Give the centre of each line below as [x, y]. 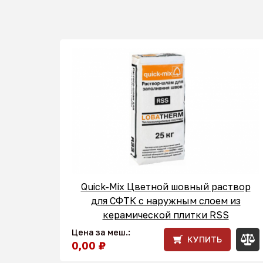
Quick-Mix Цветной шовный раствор [166, 186]
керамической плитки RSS [166, 215]
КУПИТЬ [205, 239]
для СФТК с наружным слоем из [166, 200]
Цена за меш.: [101, 232]
